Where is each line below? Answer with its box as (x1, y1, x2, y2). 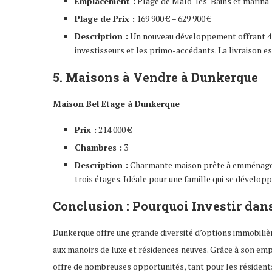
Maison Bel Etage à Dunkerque (53, 97, 180, 109)
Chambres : (75, 141, 122, 153)
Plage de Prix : (75, 12, 135, 24)
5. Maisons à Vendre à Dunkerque (53, 69, 258, 85)
